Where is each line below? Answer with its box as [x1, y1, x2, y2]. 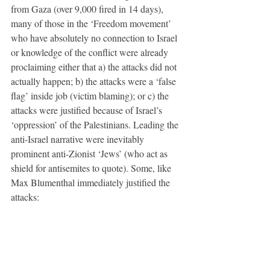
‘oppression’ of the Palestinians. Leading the [11, 118, 181, 131]
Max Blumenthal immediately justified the [11, 175, 172, 189]
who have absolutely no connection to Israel [11, 31, 180, 44]
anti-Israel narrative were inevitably [11, 132, 146, 145]
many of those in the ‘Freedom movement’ [11, 16, 174, 30]
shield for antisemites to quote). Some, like [11, 161, 174, 174]
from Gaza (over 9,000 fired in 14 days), [11, 2, 166, 15]
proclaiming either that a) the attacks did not [11, 60, 179, 73]
